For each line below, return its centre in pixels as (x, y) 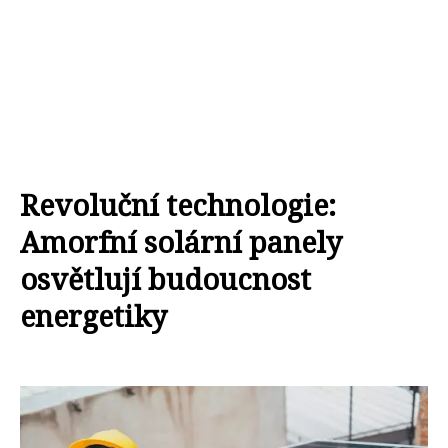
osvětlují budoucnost (165, 278)
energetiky (93, 315)
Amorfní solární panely (181, 241)
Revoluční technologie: (178, 204)
